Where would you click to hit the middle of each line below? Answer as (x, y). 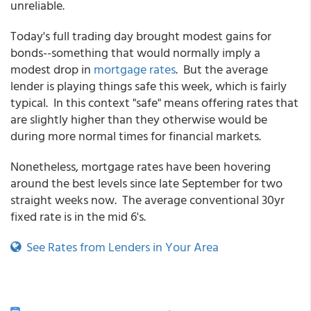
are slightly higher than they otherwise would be (139, 119)
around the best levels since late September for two (146, 183)
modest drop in (52, 69)
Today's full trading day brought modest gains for (141, 36)
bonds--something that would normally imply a (135, 52)
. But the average (222, 69)
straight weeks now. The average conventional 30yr (148, 200)
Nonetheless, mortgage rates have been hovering (141, 166)
